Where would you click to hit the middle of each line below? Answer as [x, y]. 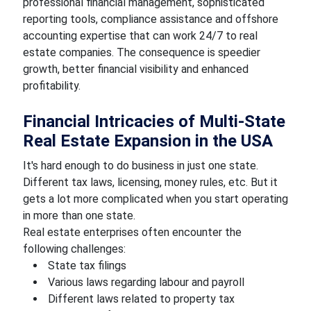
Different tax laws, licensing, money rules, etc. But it [150, 182]
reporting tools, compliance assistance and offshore [150, 19]
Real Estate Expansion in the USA [148, 141]
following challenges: [74, 249]
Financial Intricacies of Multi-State [154, 121]
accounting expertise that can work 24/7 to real [140, 36]
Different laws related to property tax [140, 299]
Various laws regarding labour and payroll [144, 282]
